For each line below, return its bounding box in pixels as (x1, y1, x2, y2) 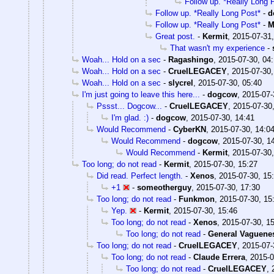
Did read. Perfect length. (97, 171, 183, 180)
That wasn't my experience (170, 43, 265, 53)
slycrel (168, 78, 193, 87)
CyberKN (173, 124, 206, 134)
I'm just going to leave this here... (82, 89, 200, 99)
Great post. (155, 31, 195, 41)
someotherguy (137, 182, 191, 192)
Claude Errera (193, 252, 245, 262)
